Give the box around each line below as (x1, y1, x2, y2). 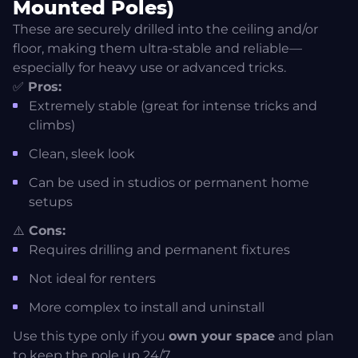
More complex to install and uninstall (29, 300, 265, 316)
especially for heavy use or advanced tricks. (13, 60, 286, 76)
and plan (275, 328, 334, 344)
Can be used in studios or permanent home (29, 175, 309, 191)
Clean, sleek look (29, 146, 135, 162)
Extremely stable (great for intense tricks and (29, 98, 317, 114)
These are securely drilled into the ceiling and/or (13, 22, 318, 38)
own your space (169, 328, 275, 344)
